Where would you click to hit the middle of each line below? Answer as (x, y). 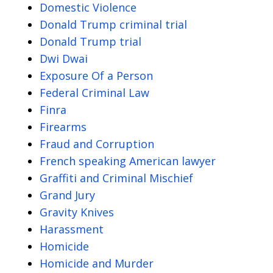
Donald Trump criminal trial (113, 25)
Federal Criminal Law (94, 93)
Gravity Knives (77, 212)
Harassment (72, 229)
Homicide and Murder (97, 264)
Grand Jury (67, 195)
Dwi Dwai (64, 59)
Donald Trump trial (90, 42)
